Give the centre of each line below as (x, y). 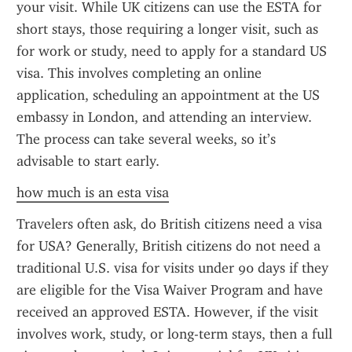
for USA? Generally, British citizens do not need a (169, 246)
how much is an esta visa (93, 192)
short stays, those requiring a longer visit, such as (167, 29)
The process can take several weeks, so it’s (146, 139)
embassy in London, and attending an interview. (164, 117)
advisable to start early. (88, 161)
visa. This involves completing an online (139, 73)
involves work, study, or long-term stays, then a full (174, 334)
